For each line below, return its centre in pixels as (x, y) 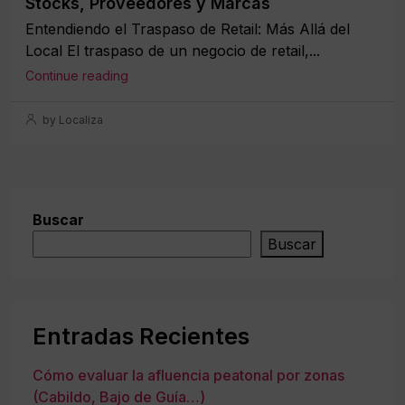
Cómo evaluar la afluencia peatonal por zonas (188, 375)
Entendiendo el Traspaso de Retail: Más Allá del (188, 28)
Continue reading (77, 75)
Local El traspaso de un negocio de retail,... (173, 50)
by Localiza (71, 119)
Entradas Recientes (141, 336)
